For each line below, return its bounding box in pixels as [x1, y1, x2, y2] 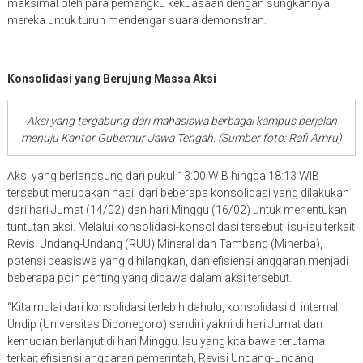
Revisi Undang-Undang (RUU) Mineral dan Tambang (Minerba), [6, 237, 322, 251]
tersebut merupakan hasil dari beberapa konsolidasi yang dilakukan [6, 186, 349, 200]
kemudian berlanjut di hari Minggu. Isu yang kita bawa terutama [6, 335, 325, 348]
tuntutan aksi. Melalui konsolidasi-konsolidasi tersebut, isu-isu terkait [6, 220, 355, 234]
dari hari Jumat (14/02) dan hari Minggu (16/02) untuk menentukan [6, 203, 347, 217]
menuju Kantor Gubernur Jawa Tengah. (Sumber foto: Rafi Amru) [21, 131, 342, 145]
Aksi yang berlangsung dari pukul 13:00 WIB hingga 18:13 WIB [6, 169, 319, 183]
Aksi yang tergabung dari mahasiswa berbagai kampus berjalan [26, 114, 337, 128]
